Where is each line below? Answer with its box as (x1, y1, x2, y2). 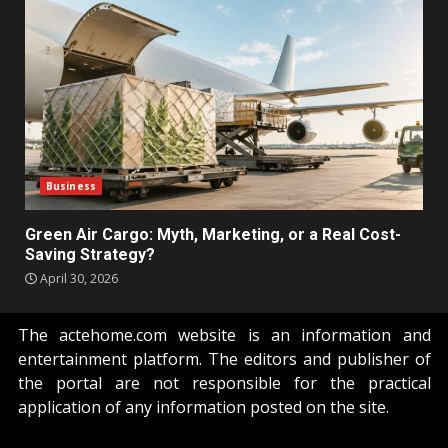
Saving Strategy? (25, 244, 155, 264)
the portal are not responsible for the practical (17, 371, 431, 394)
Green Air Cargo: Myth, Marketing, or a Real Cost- (25, 224, 401, 244)
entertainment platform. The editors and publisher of (17, 347, 431, 370)
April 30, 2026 (37, 269, 118, 287)
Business (46, 178, 96, 193)
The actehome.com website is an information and (17, 323, 431, 346)
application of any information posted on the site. (17, 395, 389, 418)
